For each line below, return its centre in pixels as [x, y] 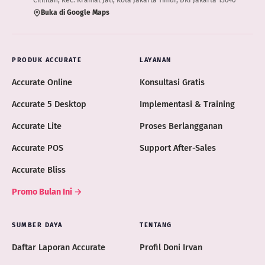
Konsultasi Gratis [172, 83]
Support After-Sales [178, 148]
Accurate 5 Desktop [49, 104]
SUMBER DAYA [37, 225]
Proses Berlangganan [181, 126]
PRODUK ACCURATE [47, 60]
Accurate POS [37, 148]
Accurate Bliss [38, 170]
